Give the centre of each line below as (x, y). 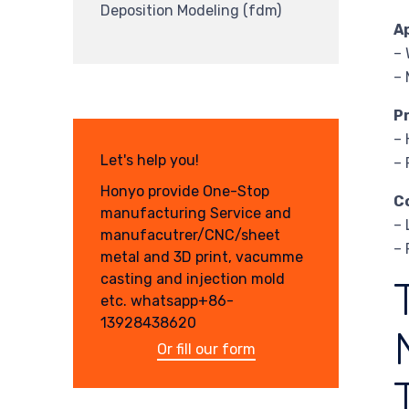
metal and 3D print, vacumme (202, 257)
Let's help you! (150, 161)
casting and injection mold (193, 278)
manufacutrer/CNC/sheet (190, 235)
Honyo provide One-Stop (185, 191)
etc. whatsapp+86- (167, 300)
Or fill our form (206, 349)
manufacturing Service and (196, 213)
